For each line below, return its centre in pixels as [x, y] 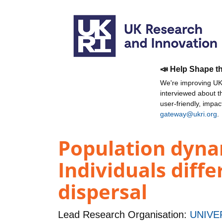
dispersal [103, 192]
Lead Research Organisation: [124, 215]
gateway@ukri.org [189, 114]
